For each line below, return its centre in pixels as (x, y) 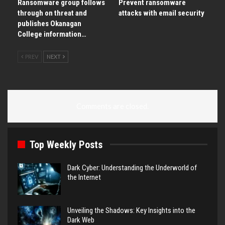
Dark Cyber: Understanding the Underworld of (132, 167)
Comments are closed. (113, 106)
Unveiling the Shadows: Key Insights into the (131, 211)
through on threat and (52, 13)
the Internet (84, 177)
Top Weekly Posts (66, 144)
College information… (52, 34)
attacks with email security (161, 13)
